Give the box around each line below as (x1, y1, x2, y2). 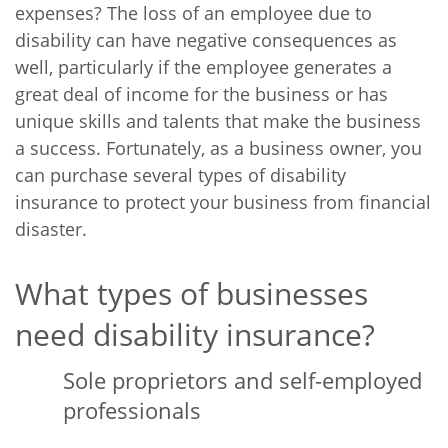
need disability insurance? (15, 313, 375, 355)
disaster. (15, 216, 87, 241)
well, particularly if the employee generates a (15, 54, 392, 79)
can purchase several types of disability (15, 162, 346, 187)
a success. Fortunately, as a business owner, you (15, 135, 422, 160)
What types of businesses (15, 272, 368, 314)
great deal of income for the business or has (15, 81, 388, 106)
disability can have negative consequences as (15, 27, 397, 52)
